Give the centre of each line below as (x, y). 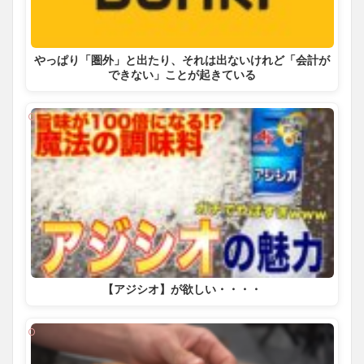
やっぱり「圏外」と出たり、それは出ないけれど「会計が (182, 59)
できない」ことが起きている (182, 74)
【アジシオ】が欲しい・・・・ (182, 289)
